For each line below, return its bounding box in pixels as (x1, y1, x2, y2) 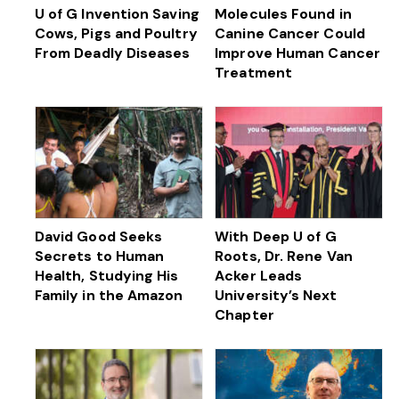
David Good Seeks (34, 226, 163, 246)
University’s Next (215, 285, 337, 305)
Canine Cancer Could (215, 23, 365, 43)
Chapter (215, 305, 274, 324)
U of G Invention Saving (34, 4, 199, 23)
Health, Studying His (34, 265, 179, 285)
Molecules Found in (215, 4, 352, 23)
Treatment (215, 62, 292, 82)
